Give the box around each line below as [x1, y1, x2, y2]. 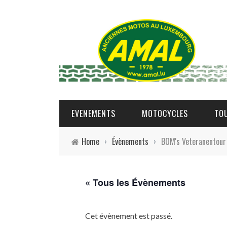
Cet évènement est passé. [85, 211, 172, 220]
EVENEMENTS [71, 107, 116, 120]
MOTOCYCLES [142, 107, 188, 120]
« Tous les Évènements [85, 176, 185, 189]
